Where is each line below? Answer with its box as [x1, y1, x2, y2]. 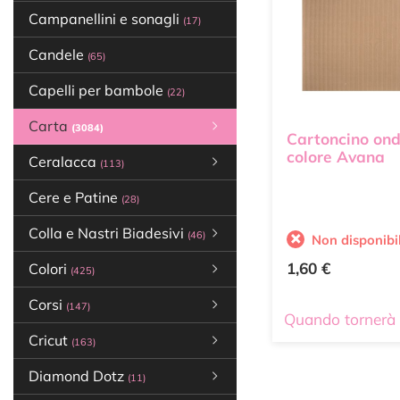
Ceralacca [29, 153, 100, 171]
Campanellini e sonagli [29, 10, 183, 28]
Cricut [29, 331, 71, 349]
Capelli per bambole [29, 81, 167, 99]
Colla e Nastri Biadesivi [29, 224, 187, 242]
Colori [29, 260, 71, 278]
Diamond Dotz [29, 367, 128, 385]
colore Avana [287, 147, 385, 167]
